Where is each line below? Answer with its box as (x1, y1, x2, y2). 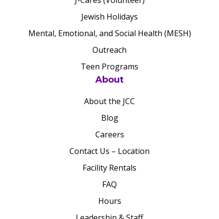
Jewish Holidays (81, 11, 138, 22)
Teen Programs (81, 61, 138, 72)
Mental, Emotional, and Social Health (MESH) (28, 28, 191, 39)
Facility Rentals (83, 162, 136, 173)
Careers (95, 129, 124, 140)
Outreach (92, 44, 127, 55)
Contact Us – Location (69, 146, 150, 156)
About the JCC (84, 96, 135, 107)
